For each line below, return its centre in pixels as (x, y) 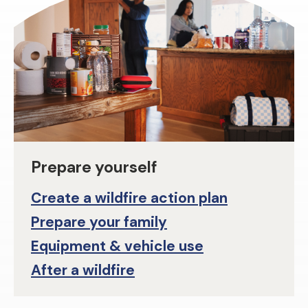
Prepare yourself (94, 167)
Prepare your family (99, 222)
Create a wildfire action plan (129, 198)
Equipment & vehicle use (117, 246)
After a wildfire (83, 271)
